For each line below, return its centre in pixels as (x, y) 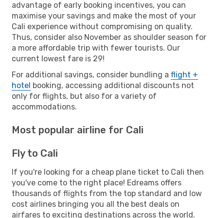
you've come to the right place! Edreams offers (97, 182)
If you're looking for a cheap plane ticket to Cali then (108, 172)
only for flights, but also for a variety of (84, 96)
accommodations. (44, 107)
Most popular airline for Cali (78, 130)
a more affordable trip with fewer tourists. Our (96, 48)
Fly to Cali (35, 153)
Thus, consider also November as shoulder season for (109, 37)
